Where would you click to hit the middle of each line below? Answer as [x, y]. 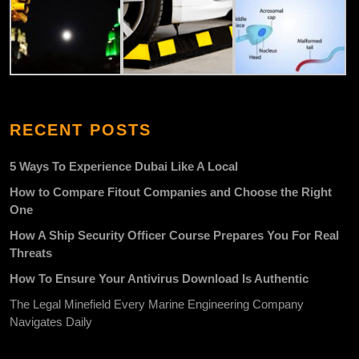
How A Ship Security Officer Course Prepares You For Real [174, 236]
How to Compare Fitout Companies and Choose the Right [171, 192]
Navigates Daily [51, 322]
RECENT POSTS [81, 130]
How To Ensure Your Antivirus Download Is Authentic [159, 279]
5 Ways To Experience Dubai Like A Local [124, 167]
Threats [31, 253]
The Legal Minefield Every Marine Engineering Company [157, 305]
